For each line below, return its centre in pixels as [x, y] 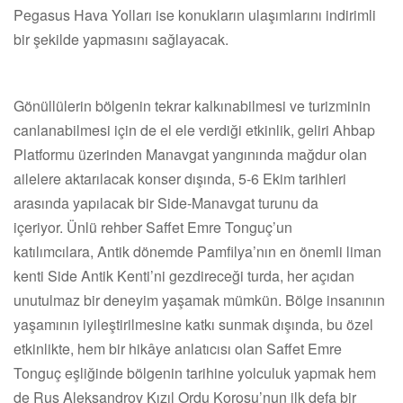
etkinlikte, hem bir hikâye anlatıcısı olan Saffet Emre [178, 348]
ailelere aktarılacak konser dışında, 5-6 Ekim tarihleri [180, 178]
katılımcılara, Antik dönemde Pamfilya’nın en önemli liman [197, 251]
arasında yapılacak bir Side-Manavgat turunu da [166, 202]
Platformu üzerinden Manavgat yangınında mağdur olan [190, 154]
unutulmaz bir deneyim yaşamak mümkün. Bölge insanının [199, 300]
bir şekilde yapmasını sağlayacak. [123, 39]
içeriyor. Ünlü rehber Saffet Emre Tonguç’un [153, 227]
